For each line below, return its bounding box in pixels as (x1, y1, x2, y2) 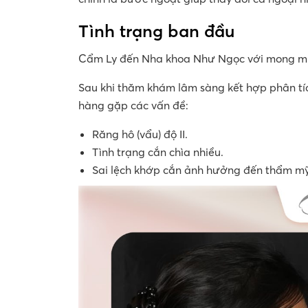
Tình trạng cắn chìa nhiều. (92, 145, 223, 159)
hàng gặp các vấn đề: (78, 98, 188, 112)
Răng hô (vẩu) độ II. (92, 127, 188, 141)
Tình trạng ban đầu (78, 21, 234, 41)
